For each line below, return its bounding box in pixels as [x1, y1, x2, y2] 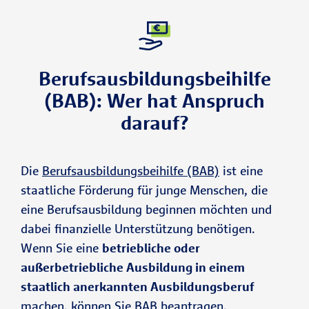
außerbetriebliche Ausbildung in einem [21, 259, 245, 275]
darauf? [121, 110, 188, 134]
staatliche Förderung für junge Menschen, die [21, 182, 268, 198]
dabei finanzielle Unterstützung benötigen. [21, 221, 255, 237]
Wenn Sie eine [21, 240, 102, 256]
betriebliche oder [102, 240, 200, 256]
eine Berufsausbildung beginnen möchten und [21, 201, 272, 217]
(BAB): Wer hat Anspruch [44, 88, 265, 112]
